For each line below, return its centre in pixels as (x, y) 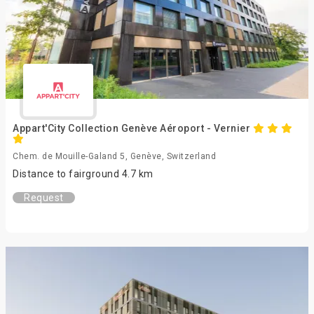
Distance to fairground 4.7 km (83, 174)
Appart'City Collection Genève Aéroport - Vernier (133, 128)
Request (44, 198)
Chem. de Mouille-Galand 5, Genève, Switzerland (114, 156)
